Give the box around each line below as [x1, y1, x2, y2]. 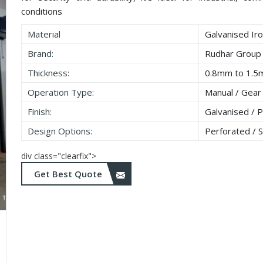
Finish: [28, 106, 52, 118]
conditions [21, 5, 63, 18]
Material [28, 28, 61, 41]
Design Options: [28, 125, 93, 137]
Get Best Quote [34, 168, 105, 180]
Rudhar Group [205, 48, 262, 60]
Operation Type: [28, 86, 95, 99]
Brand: [28, 48, 54, 60]
